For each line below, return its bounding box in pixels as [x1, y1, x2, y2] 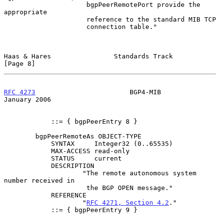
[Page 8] [4, 59, 35, 67]
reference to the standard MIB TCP [4, 15, 86, 23]
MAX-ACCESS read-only [4, 147, 51, 155]
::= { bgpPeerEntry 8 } [4, 117, 51, 125]
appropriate [4, 8, 47, 16]
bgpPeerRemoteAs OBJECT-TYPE [4, 132, 35, 140]
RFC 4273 [4, 88, 35, 96]
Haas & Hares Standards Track [4, 52, 173, 60]
